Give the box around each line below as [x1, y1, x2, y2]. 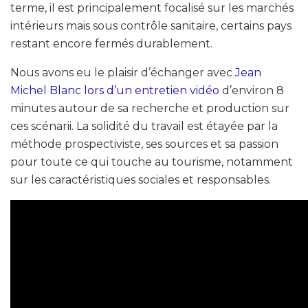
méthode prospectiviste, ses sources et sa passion [10, 137, 278, 151]
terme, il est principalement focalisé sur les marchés [10, 1, 294, 15]
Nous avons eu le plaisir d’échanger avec [10, 66, 235, 80]
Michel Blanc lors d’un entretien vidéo [10, 84, 219, 98]
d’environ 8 [219, 84, 284, 98]
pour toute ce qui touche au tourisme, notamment [10, 155, 293, 169]
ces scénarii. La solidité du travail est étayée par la [10, 120, 278, 133]
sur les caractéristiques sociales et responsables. [10, 173, 271, 187]
